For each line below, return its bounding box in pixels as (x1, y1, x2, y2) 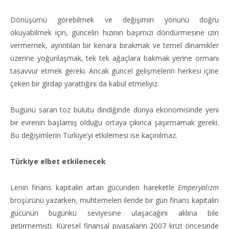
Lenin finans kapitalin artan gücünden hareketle (10, 182, 178, 192)
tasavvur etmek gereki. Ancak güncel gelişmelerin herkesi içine (10, 65, 219, 76)
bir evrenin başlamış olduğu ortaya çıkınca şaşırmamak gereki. (10, 117, 219, 127)
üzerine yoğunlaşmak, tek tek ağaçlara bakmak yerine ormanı (10, 53, 219, 63)
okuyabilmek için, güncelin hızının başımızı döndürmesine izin (10, 27, 219, 37)
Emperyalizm (178, 182, 219, 192)
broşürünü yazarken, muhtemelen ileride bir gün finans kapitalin (10, 195, 219, 205)
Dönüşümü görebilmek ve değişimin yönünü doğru (10, 14, 219, 25)
